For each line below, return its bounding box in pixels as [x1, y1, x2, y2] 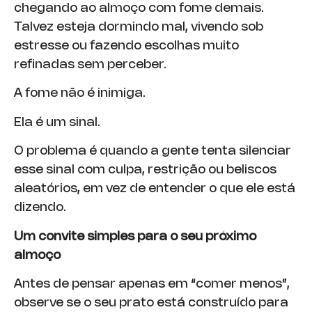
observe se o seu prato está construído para [14, 297, 288, 309]
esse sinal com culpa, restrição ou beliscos [14, 164, 276, 176]
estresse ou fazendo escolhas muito [14, 40, 239, 52]
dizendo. [14, 202, 66, 214]
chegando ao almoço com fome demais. [14, 2, 264, 14]
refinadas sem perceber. [14, 58, 166, 70]
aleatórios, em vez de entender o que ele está [14, 183, 295, 195]
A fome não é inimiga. [14, 88, 146, 100]
